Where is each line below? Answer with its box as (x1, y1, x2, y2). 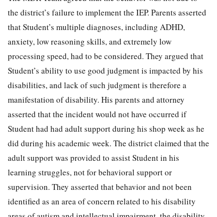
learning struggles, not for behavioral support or (8, 166, 172, 178)
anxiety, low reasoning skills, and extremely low (8, 35, 171, 47)
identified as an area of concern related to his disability (8, 195, 196, 207)
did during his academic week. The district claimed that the (8, 137, 209, 149)
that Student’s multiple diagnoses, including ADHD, (8, 21, 185, 32)
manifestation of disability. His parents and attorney (8, 93, 185, 105)
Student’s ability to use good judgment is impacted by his (8, 64, 203, 76)
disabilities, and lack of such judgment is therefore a (8, 79, 186, 91)
